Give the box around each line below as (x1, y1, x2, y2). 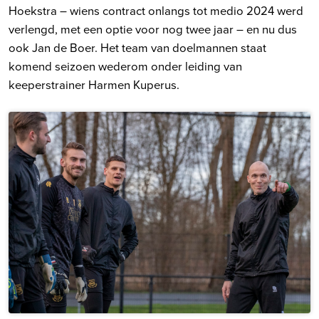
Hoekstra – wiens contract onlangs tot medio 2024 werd (9, 2, 303, 19)
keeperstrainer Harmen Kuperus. (9, 76, 179, 93)
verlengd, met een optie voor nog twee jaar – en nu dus (9, 21, 297, 38)
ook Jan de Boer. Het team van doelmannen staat (9, 39, 266, 56)
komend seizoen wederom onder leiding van (9, 58, 242, 75)
